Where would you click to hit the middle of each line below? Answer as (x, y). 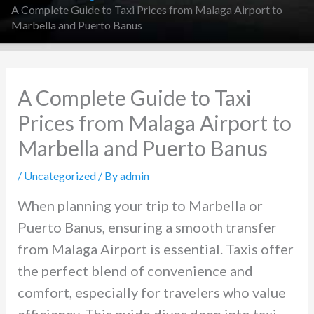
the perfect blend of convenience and (135, 271)
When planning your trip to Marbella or (140, 205)
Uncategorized (60, 176)
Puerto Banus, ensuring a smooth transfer (147, 227)
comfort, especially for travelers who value (151, 292)
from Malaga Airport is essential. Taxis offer (155, 249)
